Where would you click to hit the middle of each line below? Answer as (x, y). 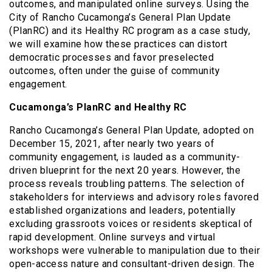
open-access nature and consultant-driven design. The (132, 263)
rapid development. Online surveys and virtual (112, 237)
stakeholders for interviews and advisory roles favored (134, 197)
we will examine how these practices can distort (118, 44)
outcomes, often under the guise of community (114, 70)
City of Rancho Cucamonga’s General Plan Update (120, 17)
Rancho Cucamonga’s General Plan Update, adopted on (131, 130)
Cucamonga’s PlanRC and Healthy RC (98, 107)
